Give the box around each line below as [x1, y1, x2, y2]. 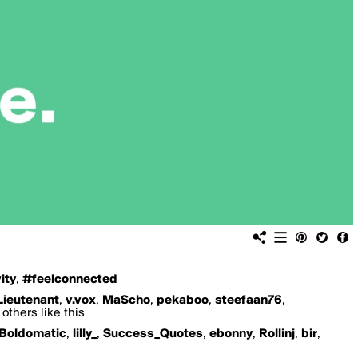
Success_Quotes [103, 328, 203, 340]
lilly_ [73, 328, 97, 340]
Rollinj [259, 328, 295, 340]
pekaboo [157, 294, 209, 307]
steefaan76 [215, 294, 282, 307]
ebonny [209, 328, 253, 340]
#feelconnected [22, 273, 117, 286]
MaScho [102, 294, 150, 307]
